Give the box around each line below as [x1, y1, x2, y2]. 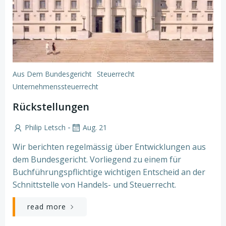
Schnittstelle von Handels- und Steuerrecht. [13, 179, 176, 190]
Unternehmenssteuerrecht [13, 81, 98, 91]
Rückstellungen [13, 99, 89, 114]
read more [27, 201, 66, 211]
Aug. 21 [83, 122, 107, 132]
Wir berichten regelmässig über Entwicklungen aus [13, 141, 206, 152]
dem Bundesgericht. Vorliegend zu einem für [13, 153, 181, 165]
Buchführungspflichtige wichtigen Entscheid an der [13, 166, 205, 178]
